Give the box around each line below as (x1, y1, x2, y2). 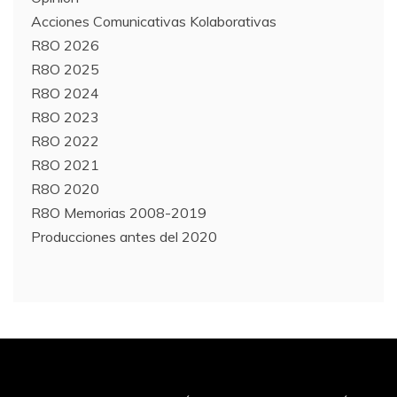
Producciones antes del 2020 (31, 227, 217, 245)
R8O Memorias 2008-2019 (31, 203, 206, 222)
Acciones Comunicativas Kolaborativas (31, 12, 276, 30)
